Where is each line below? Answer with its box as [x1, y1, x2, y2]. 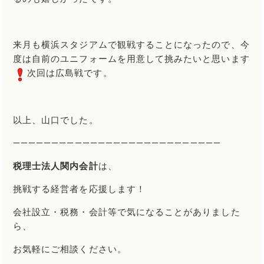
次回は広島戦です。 [27, 68, 113, 79]
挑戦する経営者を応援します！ [13, 183, 146, 194]
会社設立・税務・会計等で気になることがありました [13, 206, 240, 217]
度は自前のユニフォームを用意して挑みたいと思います [13, 54, 250, 65]
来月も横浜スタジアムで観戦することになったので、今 [13, 39, 250, 51]
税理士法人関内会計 [13, 160, 98, 171]
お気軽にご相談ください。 [13, 243, 127, 255]
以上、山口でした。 [13, 114, 98, 126]
